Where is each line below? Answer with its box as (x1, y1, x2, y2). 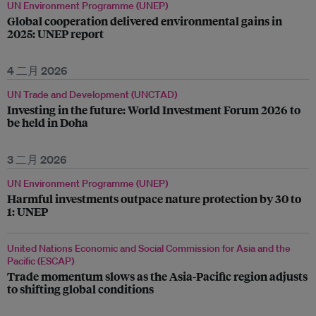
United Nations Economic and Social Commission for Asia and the (7, 242, 291, 255)
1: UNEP (7, 203, 48, 219)
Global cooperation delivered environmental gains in (7, 13, 282, 29)
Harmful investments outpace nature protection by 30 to (7, 190, 301, 207)
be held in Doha (7, 114, 88, 130)
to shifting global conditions (7, 281, 154, 297)
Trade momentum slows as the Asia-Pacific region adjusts (7, 268, 308, 284)
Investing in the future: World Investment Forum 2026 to (7, 102, 300, 118)
